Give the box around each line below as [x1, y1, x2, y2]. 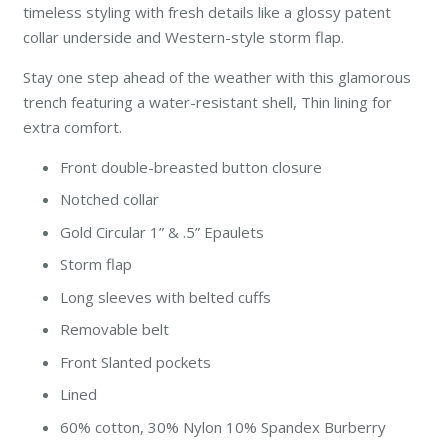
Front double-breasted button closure [60, 156, 322, 177]
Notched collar [60, 189, 163, 210]
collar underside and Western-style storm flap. [22, 26, 344, 47]
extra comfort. [22, 116, 122, 137]
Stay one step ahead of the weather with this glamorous [22, 66, 411, 87]
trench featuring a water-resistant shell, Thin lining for [22, 91, 392, 112]
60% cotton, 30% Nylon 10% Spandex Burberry [60, 416, 386, 437]
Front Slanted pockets [60, 351, 211, 372]
